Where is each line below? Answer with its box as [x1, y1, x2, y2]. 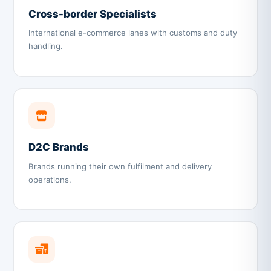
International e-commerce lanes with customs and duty [28, 28, 238, 38]
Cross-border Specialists [28, 8, 157, 21]
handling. [28, 41, 64, 51]
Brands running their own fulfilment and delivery [28, 161, 212, 171]
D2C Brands [28, 141, 90, 154]
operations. [28, 174, 72, 184]
